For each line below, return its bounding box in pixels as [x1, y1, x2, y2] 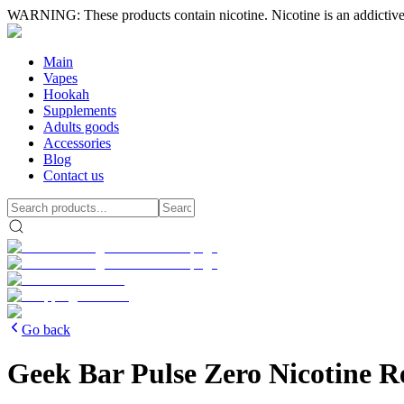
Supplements [43, 103, 116, 118]
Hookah [43, 87, 89, 102]
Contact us [43, 168, 104, 183]
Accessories [43, 135, 111, 151]
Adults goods [43, 119, 119, 134]
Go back [22, 322, 70, 337]
